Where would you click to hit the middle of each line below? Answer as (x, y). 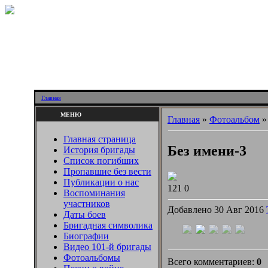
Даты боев (85, 214)
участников (87, 204)
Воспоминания (94, 193)
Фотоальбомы (92, 258)
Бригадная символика (108, 225)
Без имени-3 (207, 150)
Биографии (86, 236)
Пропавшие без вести (107, 171)
